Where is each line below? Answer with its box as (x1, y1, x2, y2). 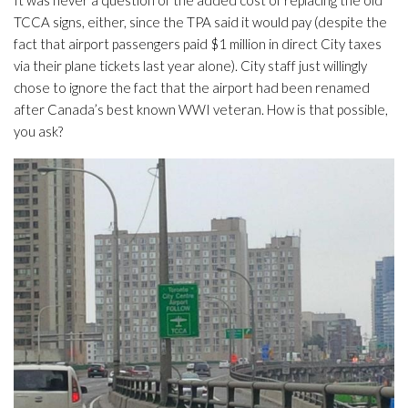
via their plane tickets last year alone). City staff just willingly (14, 57, 367, 74)
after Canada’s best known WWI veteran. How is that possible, (14, 101, 388, 117)
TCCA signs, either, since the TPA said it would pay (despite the (14, 14, 387, 30)
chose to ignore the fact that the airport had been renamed (14, 79, 370, 96)
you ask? (14, 123, 63, 139)
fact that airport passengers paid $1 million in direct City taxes (14, 36, 382, 52)
